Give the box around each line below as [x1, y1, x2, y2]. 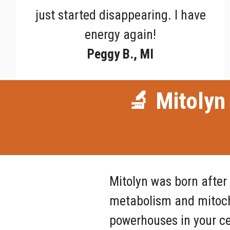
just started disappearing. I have [35, 7, 206, 23]
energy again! [85, 27, 157, 43]
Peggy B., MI [87, 46, 154, 62]
